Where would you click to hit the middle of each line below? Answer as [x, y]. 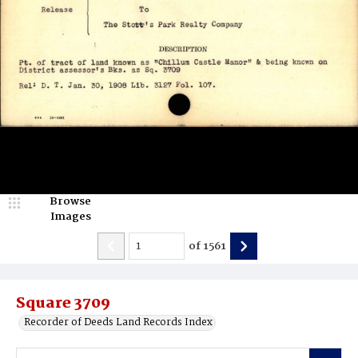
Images [70, 217]
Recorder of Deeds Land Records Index [118, 322]
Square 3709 [63, 304]
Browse [70, 201]
